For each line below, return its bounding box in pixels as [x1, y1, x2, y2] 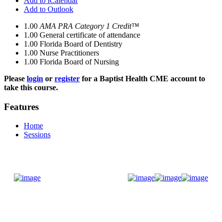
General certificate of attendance [40, 31, 140, 39]
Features [4, 101, 39, 112]
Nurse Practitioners [40, 49, 99, 57]
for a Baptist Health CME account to [80, 74, 205, 83]
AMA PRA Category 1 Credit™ [40, 22, 139, 30]
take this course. [4, 83, 58, 92]
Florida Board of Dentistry [40, 40, 122, 48]
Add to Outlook [24, 5, 73, 13]
